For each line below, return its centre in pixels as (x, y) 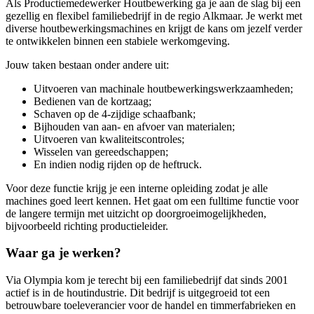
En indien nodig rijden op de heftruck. (118, 164)
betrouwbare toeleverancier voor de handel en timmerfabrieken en (151, 305)
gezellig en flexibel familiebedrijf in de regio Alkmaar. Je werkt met (154, 15)
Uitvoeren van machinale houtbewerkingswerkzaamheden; (163, 88)
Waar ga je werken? (63, 253)
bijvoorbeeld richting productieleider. (87, 226)
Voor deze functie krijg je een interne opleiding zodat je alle (137, 188)
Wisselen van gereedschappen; (101, 151)
